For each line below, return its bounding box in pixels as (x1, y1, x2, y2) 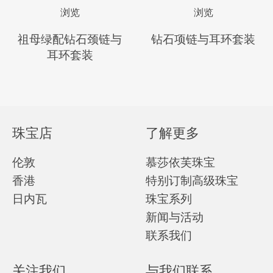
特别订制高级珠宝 (146, 173, 238, 188)
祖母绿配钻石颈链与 (18, 32, 122, 46)
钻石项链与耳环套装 (151, 32, 255, 46)
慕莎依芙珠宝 (146, 155, 215, 169)
